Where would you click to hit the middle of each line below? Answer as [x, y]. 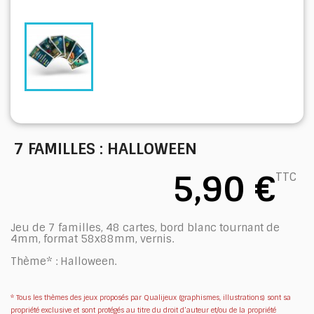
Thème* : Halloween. [63, 261]
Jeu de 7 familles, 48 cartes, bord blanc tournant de [145, 227]
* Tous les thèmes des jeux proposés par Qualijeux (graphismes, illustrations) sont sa [151, 297]
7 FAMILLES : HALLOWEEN [105, 149]
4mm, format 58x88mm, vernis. [92, 239]
